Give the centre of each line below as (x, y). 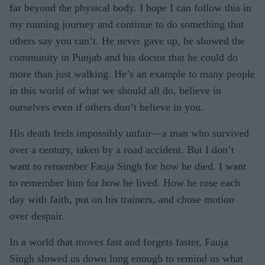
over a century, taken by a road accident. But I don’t (122, 149)
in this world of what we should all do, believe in (115, 90)
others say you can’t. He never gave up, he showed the (127, 41)
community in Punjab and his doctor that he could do (124, 57)
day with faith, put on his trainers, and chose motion (122, 199)
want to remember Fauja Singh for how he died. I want (128, 166)
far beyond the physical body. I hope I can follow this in (130, 7)
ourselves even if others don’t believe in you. (106, 107)
